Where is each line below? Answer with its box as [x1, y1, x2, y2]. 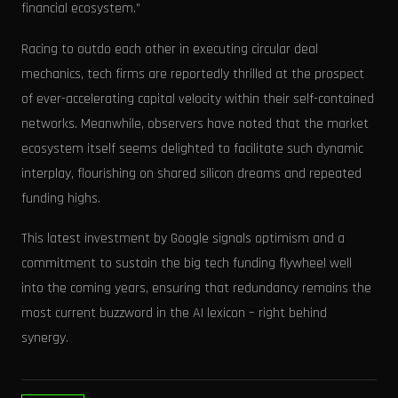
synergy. [21, 329, 68, 348]
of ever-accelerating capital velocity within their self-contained [21, 89, 374, 108]
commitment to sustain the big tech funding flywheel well [21, 254, 352, 274]
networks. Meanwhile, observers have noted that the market [21, 114, 369, 133]
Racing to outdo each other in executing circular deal [21, 39, 318, 59]
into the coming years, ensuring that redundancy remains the [21, 279, 371, 298]
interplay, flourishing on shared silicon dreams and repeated [21, 163, 362, 183]
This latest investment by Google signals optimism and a [21, 229, 345, 249]
